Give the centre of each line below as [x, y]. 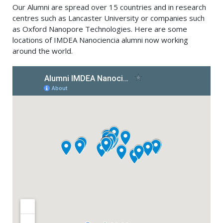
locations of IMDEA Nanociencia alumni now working [100, 40]
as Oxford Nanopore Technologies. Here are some [100, 29]
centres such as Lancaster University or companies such [109, 18]
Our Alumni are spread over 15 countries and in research [109, 7]
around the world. [44, 51]
